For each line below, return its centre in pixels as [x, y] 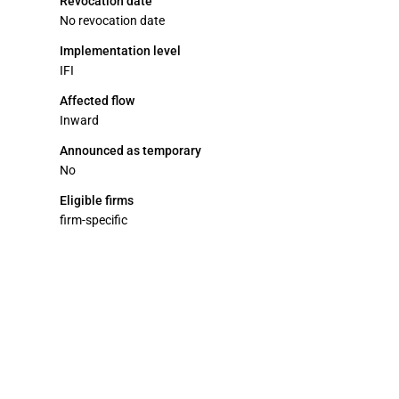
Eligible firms [97, 200]
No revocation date [112, 20]
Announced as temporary [130, 151]
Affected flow [97, 101]
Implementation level [120, 51]
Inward [79, 120]
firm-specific [94, 220]
